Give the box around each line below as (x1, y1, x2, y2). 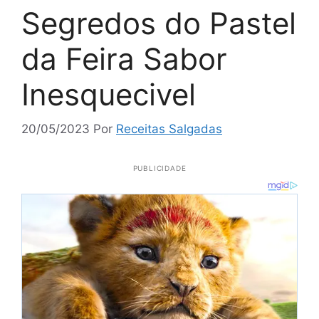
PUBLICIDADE (132, 164, 187, 172)
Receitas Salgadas (116, 122, 222, 136)
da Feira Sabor (21, 40, 227, 77)
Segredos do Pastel (21, 4, 296, 41)
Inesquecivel (21, 75, 196, 113)
